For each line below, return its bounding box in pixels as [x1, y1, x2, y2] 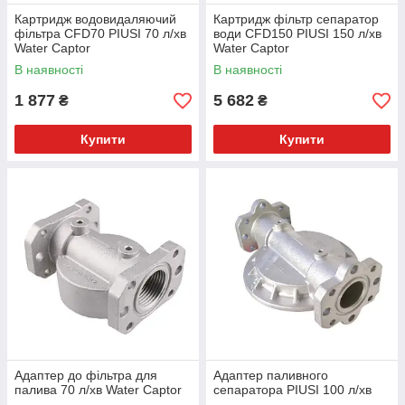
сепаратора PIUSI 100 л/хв [213, 382, 372, 398]
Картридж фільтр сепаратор [213, 12, 379, 27]
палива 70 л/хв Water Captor [14, 382, 182, 398]
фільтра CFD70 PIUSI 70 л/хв [14, 26, 186, 42]
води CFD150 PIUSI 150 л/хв [213, 26, 381, 42]
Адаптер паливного [213, 368, 328, 383]
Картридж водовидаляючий [14, 12, 176, 27]
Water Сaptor [14, 41, 90, 56]
